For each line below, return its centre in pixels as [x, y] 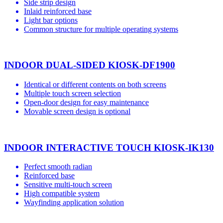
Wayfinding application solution [74, 203]
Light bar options [51, 20]
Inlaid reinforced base [58, 11]
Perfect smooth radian [58, 167]
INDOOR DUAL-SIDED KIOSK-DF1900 [90, 65]
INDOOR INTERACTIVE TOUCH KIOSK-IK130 [109, 147]
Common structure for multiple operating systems [101, 29]
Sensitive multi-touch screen [68, 185]
